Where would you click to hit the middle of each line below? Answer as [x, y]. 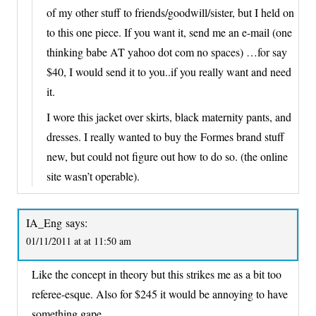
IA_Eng [44, 222]
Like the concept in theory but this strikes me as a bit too [157, 274]
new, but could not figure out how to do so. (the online [167, 156]
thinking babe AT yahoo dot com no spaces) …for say [167, 51]
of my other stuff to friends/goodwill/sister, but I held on [170, 12]
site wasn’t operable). [93, 176]
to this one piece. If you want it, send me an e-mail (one [169, 32]
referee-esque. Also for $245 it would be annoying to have [160, 294]
